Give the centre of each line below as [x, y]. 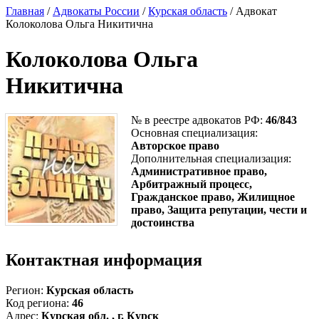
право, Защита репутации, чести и [219, 210]
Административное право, [199, 172]
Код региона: [37, 303]
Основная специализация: [194, 133]
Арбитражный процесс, [192, 184]
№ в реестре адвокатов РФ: [198, 120]
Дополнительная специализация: [211, 159]
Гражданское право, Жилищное [213, 197]
